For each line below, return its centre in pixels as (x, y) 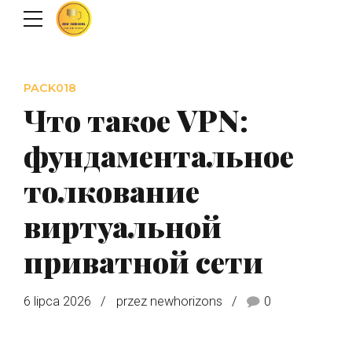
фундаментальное (159, 154)
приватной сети (143, 260)
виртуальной (123, 225)
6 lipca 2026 (57, 301)
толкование (112, 190)
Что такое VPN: (136, 119)
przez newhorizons (169, 301)
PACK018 (50, 88)
